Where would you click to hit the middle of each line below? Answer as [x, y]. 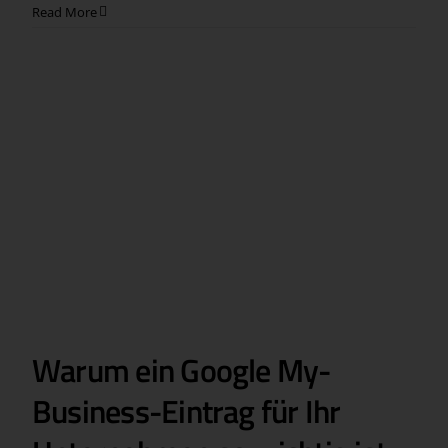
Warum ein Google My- [181, 369]
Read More [64, 12]
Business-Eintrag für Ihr [186, 410]
